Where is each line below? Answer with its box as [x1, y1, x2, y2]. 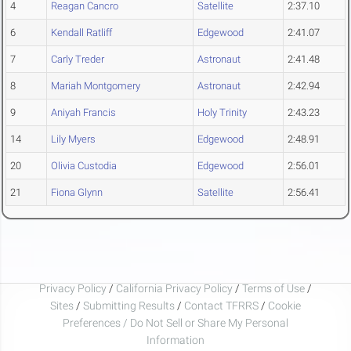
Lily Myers [51, 133, 96, 146]
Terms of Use [242, 281, 305, 295]
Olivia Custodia [51, 160, 117, 172]
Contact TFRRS [184, 299, 261, 312]
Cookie [268, 299, 301, 312]
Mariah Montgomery [51, 80, 140, 92]
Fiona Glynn [51, 186, 103, 199]
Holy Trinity [197, 107, 247, 119]
